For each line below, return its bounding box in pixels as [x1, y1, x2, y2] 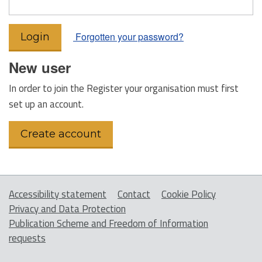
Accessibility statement [9, 186, 106, 202]
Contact [118, 186, 150, 202]
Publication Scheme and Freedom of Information [9, 215, 208, 231]
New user [9, 57, 71, 77]
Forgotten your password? [73, 29, 184, 43]
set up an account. [9, 96, 84, 112]
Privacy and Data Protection [9, 201, 126, 216]
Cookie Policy [161, 186, 216, 202]
